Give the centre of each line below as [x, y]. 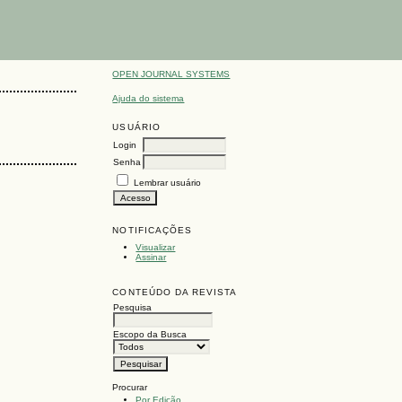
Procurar [130, 388]
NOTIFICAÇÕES [152, 230]
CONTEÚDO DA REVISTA [175, 293]
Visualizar [156, 247]
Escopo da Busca [150, 335]
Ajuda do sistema [149, 98]
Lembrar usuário [168, 182]
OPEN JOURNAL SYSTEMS [171, 74]
